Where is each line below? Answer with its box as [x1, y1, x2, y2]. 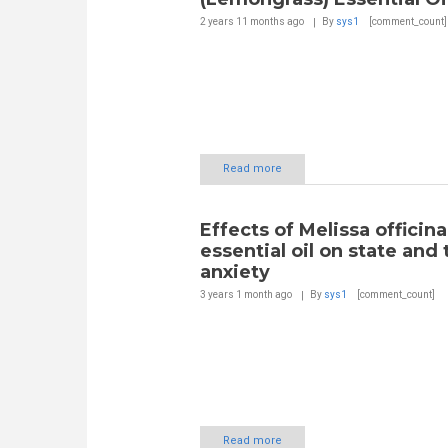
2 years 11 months [199, 16, 285, 28]
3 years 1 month [199, 288, 273, 300]
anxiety [199, 260, 270, 283]
